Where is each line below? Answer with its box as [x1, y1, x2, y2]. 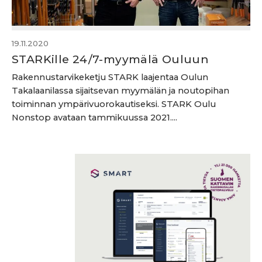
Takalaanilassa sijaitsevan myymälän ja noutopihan [12, 85, 229, 96]
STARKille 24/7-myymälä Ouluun [12, 52, 209, 66]
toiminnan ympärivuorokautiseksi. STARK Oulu [12, 99, 216, 109]
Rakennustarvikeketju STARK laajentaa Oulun [12, 72, 208, 82]
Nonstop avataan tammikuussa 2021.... [12, 112, 177, 123]
